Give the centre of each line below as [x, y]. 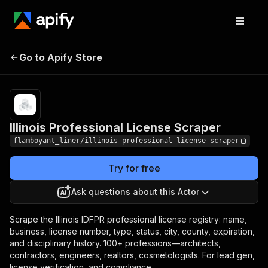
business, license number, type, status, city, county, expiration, [132, 231]
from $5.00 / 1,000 [220, 56]
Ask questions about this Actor [135, 192]
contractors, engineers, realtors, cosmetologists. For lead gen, [132, 255]
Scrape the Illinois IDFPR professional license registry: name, [128, 219]
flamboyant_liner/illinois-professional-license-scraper [126, 141]
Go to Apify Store [61, 57]
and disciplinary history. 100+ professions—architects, [115, 243]
